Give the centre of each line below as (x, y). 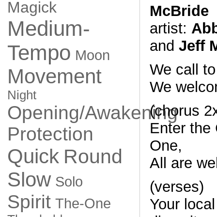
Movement (54, 76)
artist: (170, 29)
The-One (83, 203)
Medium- (48, 28)
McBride (179, 11)
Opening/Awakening (92, 113)
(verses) (177, 186)
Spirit (29, 202)
